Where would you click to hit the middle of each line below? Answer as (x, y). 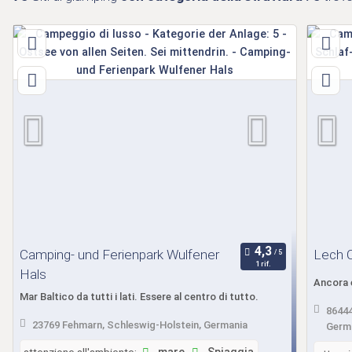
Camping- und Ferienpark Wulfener (119, 254)
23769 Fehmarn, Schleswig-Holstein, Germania (139, 324)
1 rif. (263, 264)
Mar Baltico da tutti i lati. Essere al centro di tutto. (139, 297)
